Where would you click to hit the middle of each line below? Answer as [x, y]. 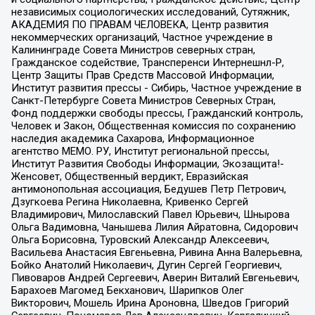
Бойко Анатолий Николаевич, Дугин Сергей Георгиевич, [146, 265]
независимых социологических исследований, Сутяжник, [150, 12]
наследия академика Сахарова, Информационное [133, 139]
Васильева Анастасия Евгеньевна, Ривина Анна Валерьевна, [156, 253]
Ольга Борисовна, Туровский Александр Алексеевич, [140, 240]
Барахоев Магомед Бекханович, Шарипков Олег [127, 291]
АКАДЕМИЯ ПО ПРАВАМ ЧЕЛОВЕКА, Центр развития [140, 25]
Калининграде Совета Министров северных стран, [133, 50]
